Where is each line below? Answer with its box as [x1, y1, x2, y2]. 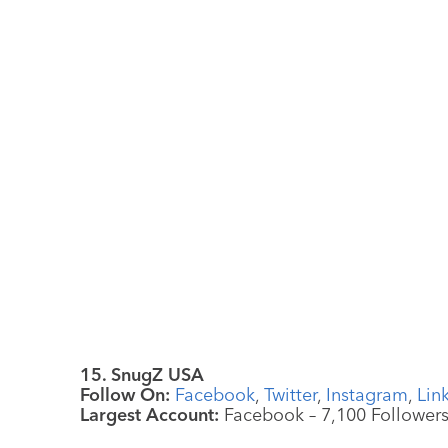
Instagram [326, 382, 408, 406]
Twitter [264, 382, 317, 406]
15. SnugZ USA [80, 362, 204, 386]
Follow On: [80, 382, 175, 406]
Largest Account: [80, 402, 219, 426]
